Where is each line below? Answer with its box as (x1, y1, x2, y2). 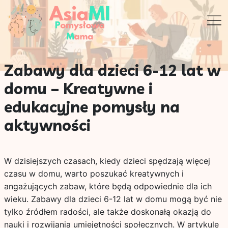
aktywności (4, 116, 91, 135)
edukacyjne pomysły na (4, 97, 180, 117)
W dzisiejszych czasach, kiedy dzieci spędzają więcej (4, 156, 210, 166)
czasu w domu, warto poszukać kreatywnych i (4, 168, 184, 179)
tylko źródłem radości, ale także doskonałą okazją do (4, 207, 211, 217)
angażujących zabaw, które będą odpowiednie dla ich (4, 181, 212, 191)
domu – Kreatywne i (4, 79, 153, 98)
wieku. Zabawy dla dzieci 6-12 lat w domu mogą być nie (4, 194, 222, 204)
